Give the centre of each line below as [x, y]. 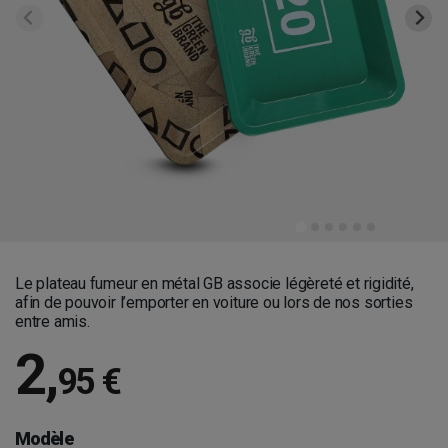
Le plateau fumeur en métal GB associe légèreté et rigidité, [214, 283]
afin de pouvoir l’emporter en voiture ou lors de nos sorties [214, 302]
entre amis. [52, 321]
